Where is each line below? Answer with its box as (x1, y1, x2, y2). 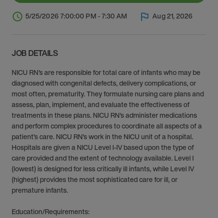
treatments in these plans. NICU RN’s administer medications (12, 110, 197, 120)
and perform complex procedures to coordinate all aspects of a (12, 121, 202, 131)
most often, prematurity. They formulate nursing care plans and (12, 89, 204, 99)
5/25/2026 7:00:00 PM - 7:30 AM (25, 11, 127, 21)
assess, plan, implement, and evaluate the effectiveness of (12, 99, 190, 109)
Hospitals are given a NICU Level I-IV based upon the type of (12, 142, 194, 152)
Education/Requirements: (12, 206, 90, 217)
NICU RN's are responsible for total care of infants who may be (12, 67, 200, 77)
